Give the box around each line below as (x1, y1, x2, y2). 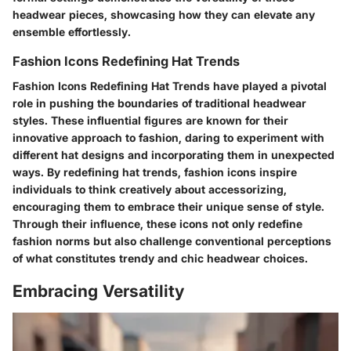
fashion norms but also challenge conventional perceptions (13, 234, 331, 248)
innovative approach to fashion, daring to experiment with (13, 131, 324, 144)
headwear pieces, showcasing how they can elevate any (13, 7, 315, 21)
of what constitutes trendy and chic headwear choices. (13, 251, 308, 265)
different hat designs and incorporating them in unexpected (13, 148, 335, 161)
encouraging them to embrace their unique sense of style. (13, 200, 324, 213)
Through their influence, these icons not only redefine (13, 217, 302, 230)
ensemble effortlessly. (13, 24, 131, 38)
